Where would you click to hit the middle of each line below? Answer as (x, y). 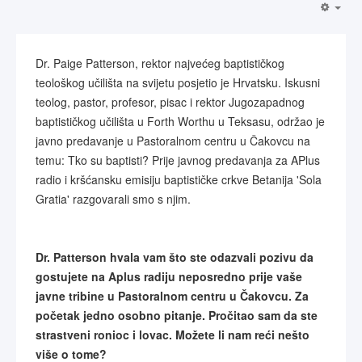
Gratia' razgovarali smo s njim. (113, 199)
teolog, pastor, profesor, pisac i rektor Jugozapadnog (170, 102)
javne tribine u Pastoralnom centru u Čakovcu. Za (172, 296)
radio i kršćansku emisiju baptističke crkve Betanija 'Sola (179, 179)
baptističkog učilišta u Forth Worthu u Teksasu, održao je (180, 121)
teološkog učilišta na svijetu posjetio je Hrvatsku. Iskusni (178, 82)
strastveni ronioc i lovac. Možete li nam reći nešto (173, 335)
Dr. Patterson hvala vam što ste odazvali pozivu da (175, 257)
